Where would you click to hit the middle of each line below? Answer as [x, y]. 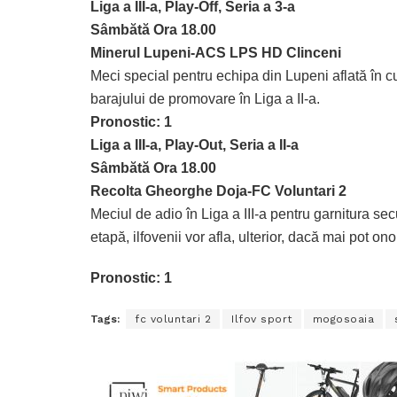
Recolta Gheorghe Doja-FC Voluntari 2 [218, 191]
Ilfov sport [262, 319]
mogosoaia [343, 319]
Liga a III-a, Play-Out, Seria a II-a [195, 144]
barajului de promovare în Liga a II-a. [205, 98]
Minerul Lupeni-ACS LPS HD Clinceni [216, 52]
